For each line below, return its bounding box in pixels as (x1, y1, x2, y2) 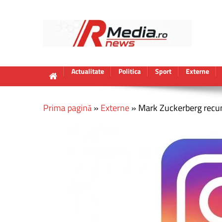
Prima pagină (43, 101, 92, 114)
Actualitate (71, 66, 104, 76)
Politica (118, 66, 141, 76)
